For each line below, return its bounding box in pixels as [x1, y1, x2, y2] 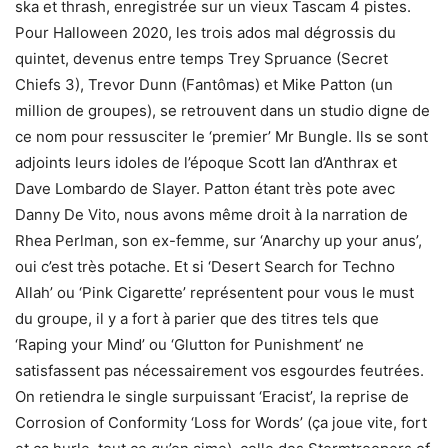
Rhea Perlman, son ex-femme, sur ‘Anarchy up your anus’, [15, 231, 422, 250]
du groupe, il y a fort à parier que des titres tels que [15, 309, 379, 328]
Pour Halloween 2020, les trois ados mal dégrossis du [15, 23, 396, 42]
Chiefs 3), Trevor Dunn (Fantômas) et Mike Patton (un [15, 75, 393, 94]
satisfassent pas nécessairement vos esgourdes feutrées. [15, 361, 424, 380]
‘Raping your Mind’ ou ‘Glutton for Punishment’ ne [15, 335, 364, 354]
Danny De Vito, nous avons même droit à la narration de [15, 205, 408, 224]
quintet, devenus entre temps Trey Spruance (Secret [15, 49, 388, 68]
